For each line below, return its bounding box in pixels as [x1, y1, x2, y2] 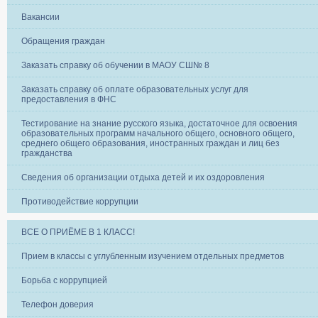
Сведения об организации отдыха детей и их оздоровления [21, 172, 265, 182]
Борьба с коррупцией [21, 275, 107, 285]
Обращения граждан [21, 35, 105, 46]
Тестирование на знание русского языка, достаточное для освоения [21, 118, 297, 128]
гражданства [21, 148, 72, 158]
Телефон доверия [21, 299, 94, 309]
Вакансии [21, 11, 60, 22]
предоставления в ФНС [21, 94, 116, 104]
